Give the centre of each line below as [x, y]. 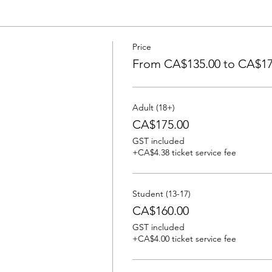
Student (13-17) [161, 194]
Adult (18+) [153, 107]
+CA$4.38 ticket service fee [184, 152]
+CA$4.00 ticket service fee [184, 239]
